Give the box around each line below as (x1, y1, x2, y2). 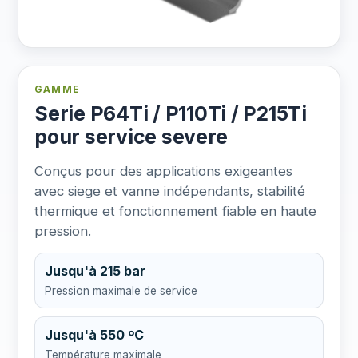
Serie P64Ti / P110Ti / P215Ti (34, 101, 307, 125)
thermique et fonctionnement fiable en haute (34, 202, 316, 219)
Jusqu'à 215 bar (45, 262, 145, 279)
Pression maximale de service (45, 284, 197, 297)
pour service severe (34, 124, 228, 149)
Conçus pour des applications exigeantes (34, 162, 292, 179)
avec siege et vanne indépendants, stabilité (34, 182, 305, 199)
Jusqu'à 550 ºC (45, 326, 144, 343)
